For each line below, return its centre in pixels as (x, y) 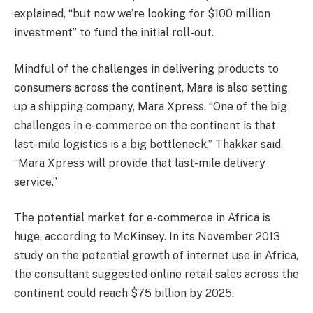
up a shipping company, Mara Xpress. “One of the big (151, 106)
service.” (36, 182)
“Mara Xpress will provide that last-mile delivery (140, 163)
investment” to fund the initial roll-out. (114, 33)
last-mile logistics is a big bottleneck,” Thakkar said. (148, 144)
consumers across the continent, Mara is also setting (151, 87)
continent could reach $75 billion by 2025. (124, 293)
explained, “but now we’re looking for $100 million (142, 14)
